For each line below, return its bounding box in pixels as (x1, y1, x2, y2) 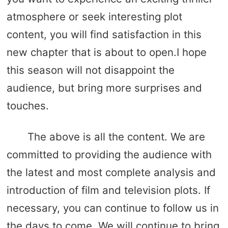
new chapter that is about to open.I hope (6, 46, 207, 59)
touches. (6, 99, 49, 112)
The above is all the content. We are (27, 130, 205, 143)
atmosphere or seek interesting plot (6, 10, 182, 23)
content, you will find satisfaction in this (6, 28, 202, 41)
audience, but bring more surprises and (6, 81, 202, 95)
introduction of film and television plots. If (6, 183, 210, 196)
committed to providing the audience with (6, 148, 212, 161)
